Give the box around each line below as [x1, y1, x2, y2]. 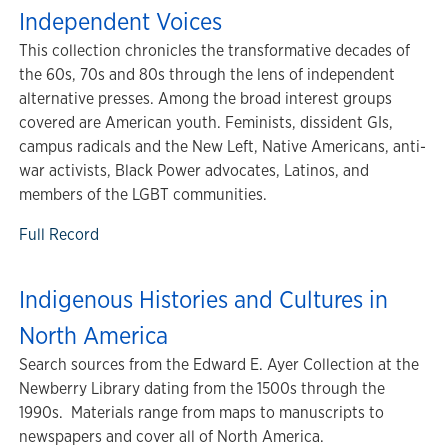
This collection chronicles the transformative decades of [19, 40, 410, 61]
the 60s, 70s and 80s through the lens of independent [19, 64, 395, 85]
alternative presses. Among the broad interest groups [19, 88, 392, 109]
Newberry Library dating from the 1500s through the [19, 378, 385, 399]
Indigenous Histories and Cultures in [19, 283, 388, 315]
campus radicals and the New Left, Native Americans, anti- [19, 136, 426, 157]
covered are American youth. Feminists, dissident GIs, [19, 112, 393, 133]
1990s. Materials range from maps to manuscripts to [19, 402, 384, 423]
